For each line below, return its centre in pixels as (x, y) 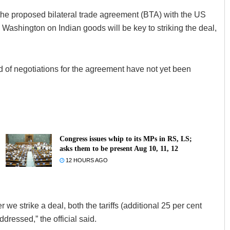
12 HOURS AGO (86, 160)
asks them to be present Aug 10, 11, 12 (119, 148)
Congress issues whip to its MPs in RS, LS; (126, 139)
